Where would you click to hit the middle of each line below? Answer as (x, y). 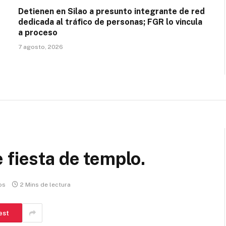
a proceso (38, 33)
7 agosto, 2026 (41, 47)
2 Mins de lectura (45, 185)
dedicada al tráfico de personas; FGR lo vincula (110, 22)
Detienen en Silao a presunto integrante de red (111, 12)
